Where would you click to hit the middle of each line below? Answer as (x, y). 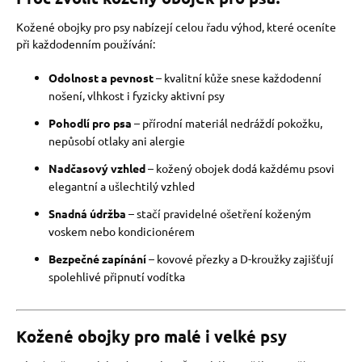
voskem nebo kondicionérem (122, 231)
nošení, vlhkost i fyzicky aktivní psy (137, 95)
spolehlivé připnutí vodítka (117, 276)
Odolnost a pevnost (101, 78)
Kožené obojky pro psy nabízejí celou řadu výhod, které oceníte (176, 27)
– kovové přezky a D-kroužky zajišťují (240, 259)
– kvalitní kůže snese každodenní (238, 78)
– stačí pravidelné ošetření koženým (219, 213)
